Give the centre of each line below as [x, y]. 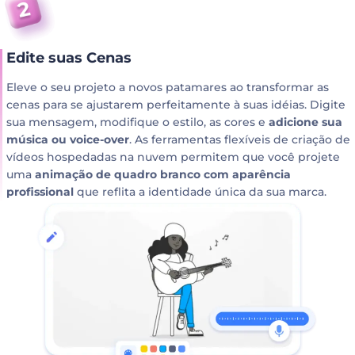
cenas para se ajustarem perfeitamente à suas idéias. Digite [176, 104]
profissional [40, 191]
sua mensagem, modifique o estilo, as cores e [137, 122]
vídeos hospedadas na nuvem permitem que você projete [173, 157]
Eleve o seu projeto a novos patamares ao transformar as [168, 87]
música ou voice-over [68, 139]
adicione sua [305, 122]
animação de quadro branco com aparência [163, 174]
